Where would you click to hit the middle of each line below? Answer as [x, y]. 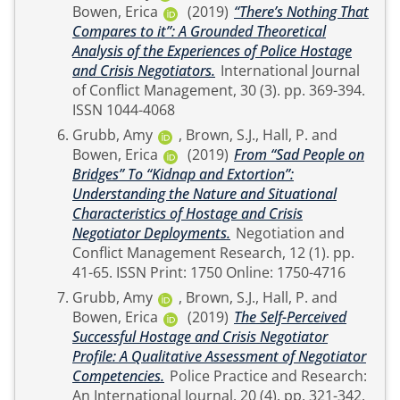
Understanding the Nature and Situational [204, 194]
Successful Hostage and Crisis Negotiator [200, 337]
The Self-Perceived [290, 317]
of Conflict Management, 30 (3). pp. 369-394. [178, 90]
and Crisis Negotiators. [144, 71]
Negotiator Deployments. [151, 233]
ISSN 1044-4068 [124, 110]
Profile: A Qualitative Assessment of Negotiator [219, 356]
